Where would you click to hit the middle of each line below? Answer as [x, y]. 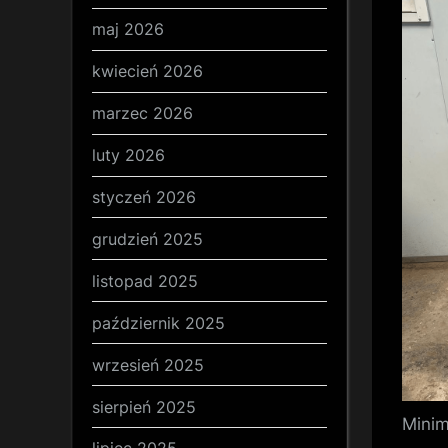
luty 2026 [128, 155]
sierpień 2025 [144, 406]
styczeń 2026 [144, 196]
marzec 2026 [142, 113]
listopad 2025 [145, 280]
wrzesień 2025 [148, 364]
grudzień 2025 [147, 238]
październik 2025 [158, 322]
